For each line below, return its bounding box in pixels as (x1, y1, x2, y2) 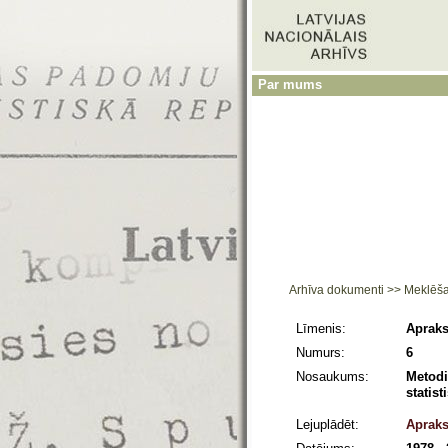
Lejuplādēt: (296, 417, 359, 432)
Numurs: (296, 345, 345, 360)
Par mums (258, 77, 322, 92)
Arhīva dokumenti (289, 283, 387, 297)
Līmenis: (296, 321, 346, 336)
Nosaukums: (296, 369, 369, 384)
